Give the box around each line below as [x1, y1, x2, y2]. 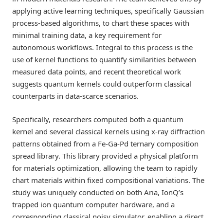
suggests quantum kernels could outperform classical [12, 79, 191, 89]
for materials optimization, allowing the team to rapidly [12, 163, 198, 173]
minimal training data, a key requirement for [12, 30, 162, 40]
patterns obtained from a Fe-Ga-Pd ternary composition [12, 139, 199, 149]
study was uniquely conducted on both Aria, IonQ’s [12, 187, 183, 198]
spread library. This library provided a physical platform [12, 151, 198, 161]
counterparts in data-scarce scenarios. [12, 91, 139, 101]
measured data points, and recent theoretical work [12, 67, 181, 77]
